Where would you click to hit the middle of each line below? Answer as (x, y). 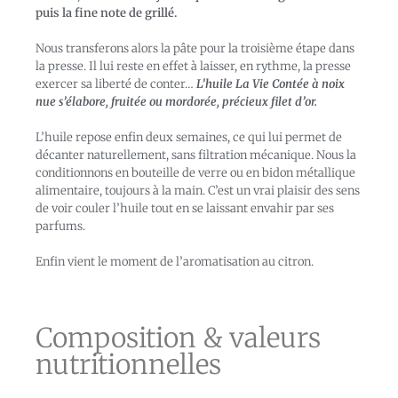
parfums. (60, 227)
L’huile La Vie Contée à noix (271, 84)
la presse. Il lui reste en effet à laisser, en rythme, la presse (193, 67)
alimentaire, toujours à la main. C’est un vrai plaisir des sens (198, 191)
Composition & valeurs (178, 338)
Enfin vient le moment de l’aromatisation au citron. (175, 262)
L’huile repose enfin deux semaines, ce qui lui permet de (189, 138)
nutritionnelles (128, 365)
